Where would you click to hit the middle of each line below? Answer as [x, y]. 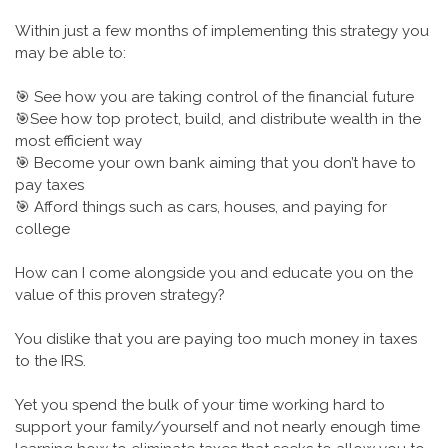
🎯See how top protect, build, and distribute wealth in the [218, 119]
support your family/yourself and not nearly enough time [217, 427]
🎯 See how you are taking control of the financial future [214, 97]
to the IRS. [50, 361]
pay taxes [49, 185]
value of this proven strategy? [120, 295]
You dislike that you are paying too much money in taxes [216, 339]
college [42, 229]
